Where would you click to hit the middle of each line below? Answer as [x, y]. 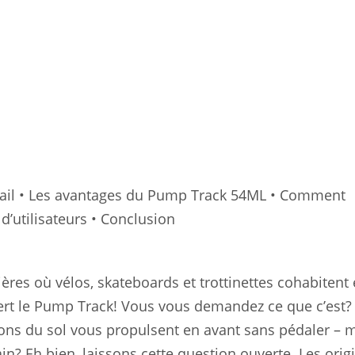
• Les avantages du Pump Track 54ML [141, 195]
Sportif [29, 27]
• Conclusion [131, 219]
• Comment [306, 195]
